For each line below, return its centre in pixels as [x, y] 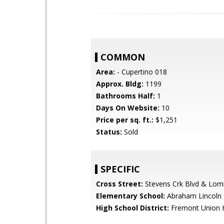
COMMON [123, 57]
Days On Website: [128, 108]
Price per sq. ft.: [125, 120]
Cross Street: [119, 184]
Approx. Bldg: [120, 84]
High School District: [132, 208]
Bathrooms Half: [125, 96]
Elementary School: [130, 196]
